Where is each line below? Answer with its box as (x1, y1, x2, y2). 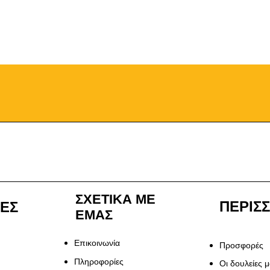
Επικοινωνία (74, 237, 121, 249)
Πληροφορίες (74, 256, 124, 268)
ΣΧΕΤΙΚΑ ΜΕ (75, 188, 156, 208)
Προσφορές (219, 240, 263, 251)
